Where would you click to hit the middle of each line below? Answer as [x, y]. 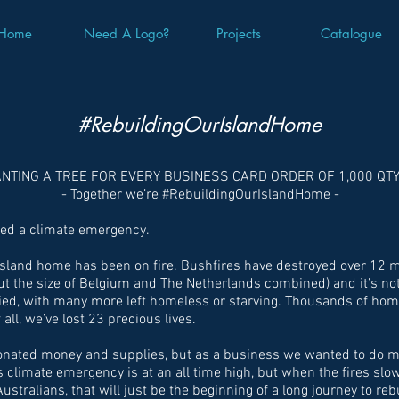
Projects [239, 33]
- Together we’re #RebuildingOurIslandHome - [200, 195]
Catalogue [351, 33]
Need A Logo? [126, 33]
